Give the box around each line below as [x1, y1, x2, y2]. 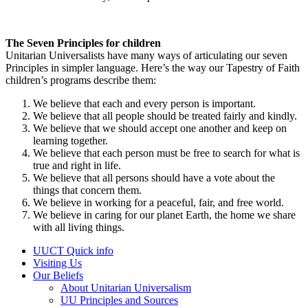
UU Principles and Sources [60, 294, 178, 306]
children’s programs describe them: [5, 74, 156, 86]
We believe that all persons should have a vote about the [33, 171, 275, 184]
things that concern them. [33, 184, 142, 196]
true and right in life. [33, 159, 121, 171]
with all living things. [33, 221, 124, 233]
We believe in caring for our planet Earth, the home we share [33, 208, 296, 221]
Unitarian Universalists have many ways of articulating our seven [5, 49, 287, 61]
